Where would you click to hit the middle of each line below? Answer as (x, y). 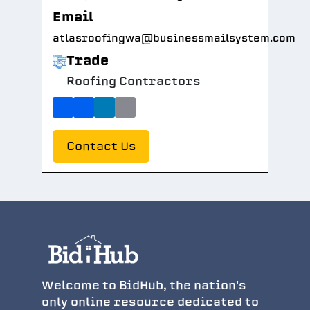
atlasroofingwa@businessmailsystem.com (174, 38)
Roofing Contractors (134, 81)
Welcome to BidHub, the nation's (144, 285)
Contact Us (101, 146)
